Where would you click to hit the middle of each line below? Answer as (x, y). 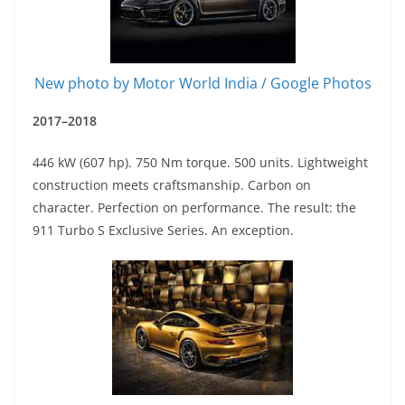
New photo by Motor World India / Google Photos (202, 83)
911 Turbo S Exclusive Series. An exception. (163, 230)
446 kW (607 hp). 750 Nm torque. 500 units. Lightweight (200, 162)
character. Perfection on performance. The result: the (194, 207)
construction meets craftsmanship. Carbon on (172, 184)
